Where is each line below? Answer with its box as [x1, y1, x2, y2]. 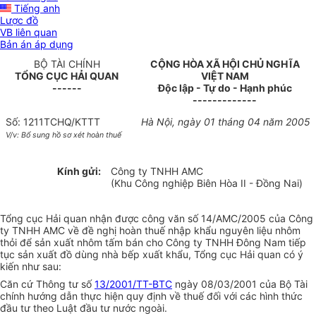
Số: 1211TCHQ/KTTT [5, 116, 100, 128]
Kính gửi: [56, 165, 101, 178]
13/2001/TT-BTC [95, 278, 172, 291]
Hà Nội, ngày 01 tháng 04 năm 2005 [141, 116, 311, 128]
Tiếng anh [11, 2, 60, 15]
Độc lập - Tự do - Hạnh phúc [157, 82, 292, 95]
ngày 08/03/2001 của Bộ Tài [172, 278, 308, 291]
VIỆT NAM [200, 70, 249, 83]
